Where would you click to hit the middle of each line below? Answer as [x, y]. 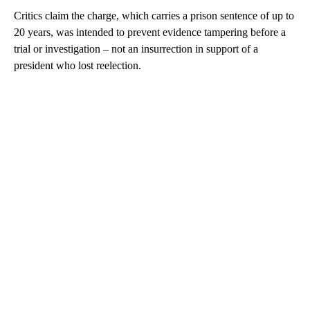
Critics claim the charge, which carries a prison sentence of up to [154, 15]
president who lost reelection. [77, 65]
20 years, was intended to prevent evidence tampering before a [150, 32]
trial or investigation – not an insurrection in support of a [136, 48]
